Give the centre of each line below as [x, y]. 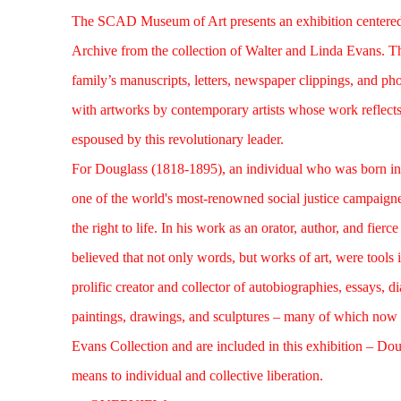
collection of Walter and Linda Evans [277, 51]
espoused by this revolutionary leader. [178, 139]
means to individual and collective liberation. [197, 375]
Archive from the [122, 51]
